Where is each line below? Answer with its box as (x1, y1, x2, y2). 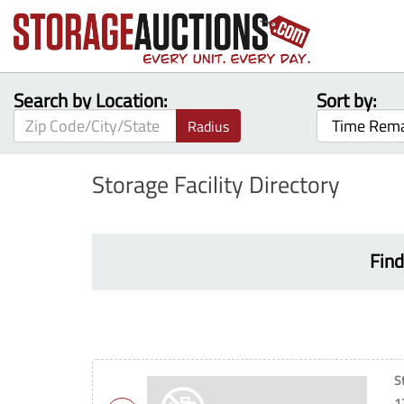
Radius (188, 115, 229, 137)
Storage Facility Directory (92, 167, 340, 202)
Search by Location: (14, 86, 168, 115)
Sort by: (317, 86, 377, 115)
